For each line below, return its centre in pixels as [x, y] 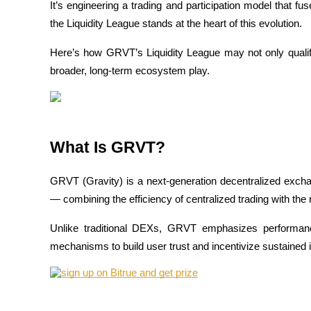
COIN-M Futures [72, 64]
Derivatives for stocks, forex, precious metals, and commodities [171, 161]
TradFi [48, 137]
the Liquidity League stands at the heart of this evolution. [176, 23]
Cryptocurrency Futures [85, 87]
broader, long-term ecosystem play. [130, 70]
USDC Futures [66, 302]
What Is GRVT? [108, 147]
